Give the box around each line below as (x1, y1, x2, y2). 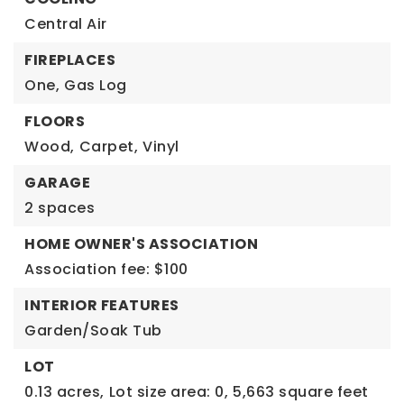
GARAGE (24, 171, 90, 193)
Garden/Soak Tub (24, 319, 162, 341)
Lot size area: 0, (108, 381, 228, 402)
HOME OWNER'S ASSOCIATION (24, 233, 258, 254)
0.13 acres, (24, 381, 105, 402)
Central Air (24, 13, 107, 34)
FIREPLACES (24, 49, 115, 70)
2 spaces (24, 197, 95, 218)
